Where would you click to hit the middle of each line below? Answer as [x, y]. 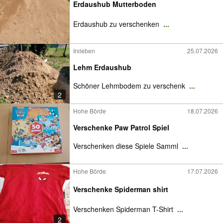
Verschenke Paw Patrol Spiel [121, 127]
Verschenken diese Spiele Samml [127, 146]
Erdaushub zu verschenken [117, 24]
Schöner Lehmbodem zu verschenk [130, 86]
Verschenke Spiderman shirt [121, 189]
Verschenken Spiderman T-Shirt [124, 209]
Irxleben [84, 51]
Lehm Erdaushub [102, 67]
